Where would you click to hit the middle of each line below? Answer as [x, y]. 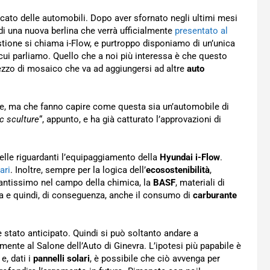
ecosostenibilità [178, 170]
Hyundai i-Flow [190, 157]
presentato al [201, 31]
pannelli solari [61, 259]
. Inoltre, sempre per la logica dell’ [78, 170]
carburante [215, 195]
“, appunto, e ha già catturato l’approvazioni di [130, 119]
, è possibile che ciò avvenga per [155, 259]
